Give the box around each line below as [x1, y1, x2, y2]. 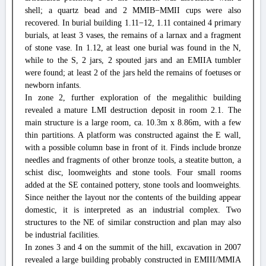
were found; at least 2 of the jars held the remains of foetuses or [25, 68, 241, 77]
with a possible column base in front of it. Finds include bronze [25, 143, 241, 152]
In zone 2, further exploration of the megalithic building [25, 93, 241, 102]
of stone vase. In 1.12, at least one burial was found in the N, [25, 43, 241, 52]
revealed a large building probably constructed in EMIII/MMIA [25, 255, 241, 264]
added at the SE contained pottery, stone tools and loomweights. [25, 180, 241, 189]
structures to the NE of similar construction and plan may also [25, 218, 241, 227]
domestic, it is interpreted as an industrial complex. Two [25, 205, 241, 214]
